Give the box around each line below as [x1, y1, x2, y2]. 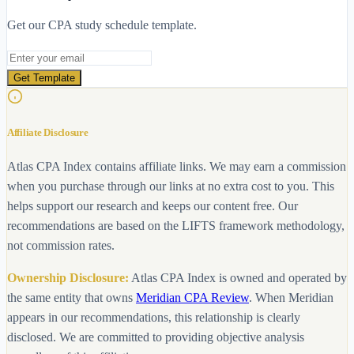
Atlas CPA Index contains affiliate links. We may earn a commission [7, 159, 346, 173]
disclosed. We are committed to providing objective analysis [7, 330, 304, 344]
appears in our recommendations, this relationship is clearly [7, 310, 300, 324]
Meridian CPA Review [136, 290, 249, 304]
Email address [6, 50, 76, 64]
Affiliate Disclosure [7, 126, 88, 139]
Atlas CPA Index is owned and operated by [131, 270, 347, 284]
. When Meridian [249, 290, 333, 304]
